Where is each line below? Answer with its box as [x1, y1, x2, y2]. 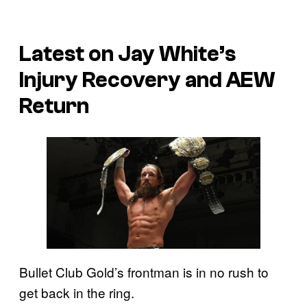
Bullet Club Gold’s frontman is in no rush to [19, 262, 269, 282]
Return [19, 93, 89, 119]
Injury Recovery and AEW [19, 67, 275, 93]
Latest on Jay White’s [19, 41, 236, 66]
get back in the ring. [19, 283, 134, 302]
